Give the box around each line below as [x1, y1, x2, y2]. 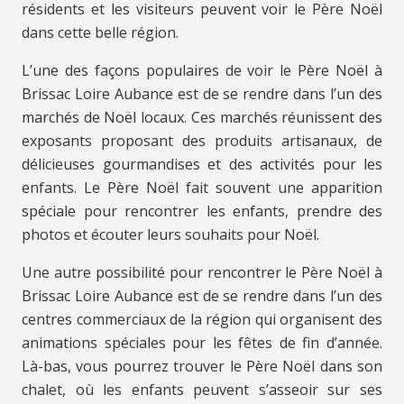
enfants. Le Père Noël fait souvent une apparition [22, 178, 382, 198]
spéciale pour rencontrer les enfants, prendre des [22, 201, 382, 222]
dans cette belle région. [22, 23, 179, 43]
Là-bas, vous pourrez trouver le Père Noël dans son [22, 356, 382, 377]
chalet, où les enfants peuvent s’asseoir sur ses [22, 380, 382, 400]
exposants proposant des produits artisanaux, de [22, 131, 382, 151]
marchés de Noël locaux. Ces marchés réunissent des [22, 107, 382, 128]
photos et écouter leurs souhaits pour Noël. [22, 225, 319, 245]
